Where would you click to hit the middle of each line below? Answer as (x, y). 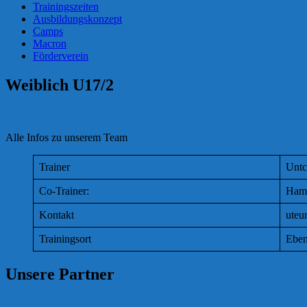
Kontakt (57, 214)
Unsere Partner (60, 274)
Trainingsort (65, 238)
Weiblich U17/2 (60, 85)
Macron (50, 44)
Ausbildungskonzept (77, 19)
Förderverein (61, 56)
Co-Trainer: (64, 191)
